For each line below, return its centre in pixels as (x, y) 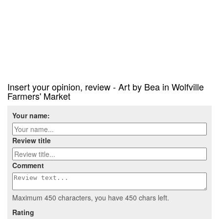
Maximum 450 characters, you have (69, 198)
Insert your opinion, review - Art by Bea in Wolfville (106, 87)
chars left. (153, 198)
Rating (23, 212)
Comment (28, 165)
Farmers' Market (39, 96)
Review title (32, 141)
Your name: (31, 116)
